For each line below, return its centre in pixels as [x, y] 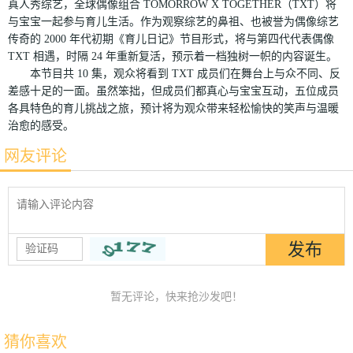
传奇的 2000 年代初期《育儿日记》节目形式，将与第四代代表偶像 [171, 39]
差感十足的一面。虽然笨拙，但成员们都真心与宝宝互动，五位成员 [173, 91]
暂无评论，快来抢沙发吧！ [176, 296]
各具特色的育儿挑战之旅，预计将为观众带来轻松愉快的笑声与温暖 [173, 108]
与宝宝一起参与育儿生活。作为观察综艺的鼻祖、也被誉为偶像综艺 [173, 21]
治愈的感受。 [41, 125]
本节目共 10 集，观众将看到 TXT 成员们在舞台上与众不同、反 [174, 73]
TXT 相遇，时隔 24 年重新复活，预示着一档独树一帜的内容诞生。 [173, 56]
